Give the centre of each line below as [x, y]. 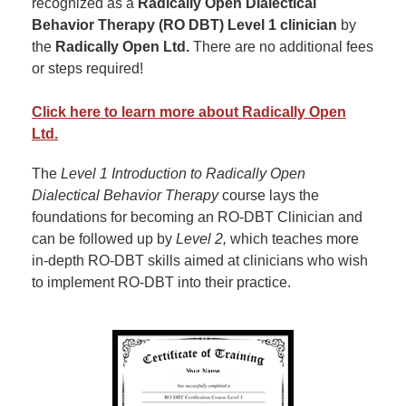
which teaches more [293, 239]
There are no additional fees [281, 47]
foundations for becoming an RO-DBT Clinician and [197, 217]
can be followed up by [104, 239]
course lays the [269, 195]
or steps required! [87, 68]
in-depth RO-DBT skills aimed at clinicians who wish [200, 261]
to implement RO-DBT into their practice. [161, 282]
